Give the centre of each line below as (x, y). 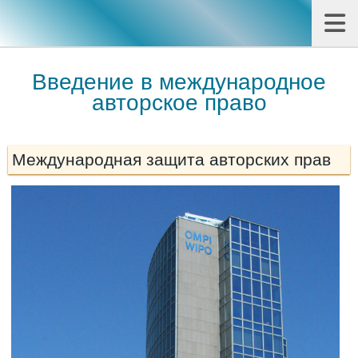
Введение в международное (179, 82)
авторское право (179, 103)
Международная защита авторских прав (171, 160)
